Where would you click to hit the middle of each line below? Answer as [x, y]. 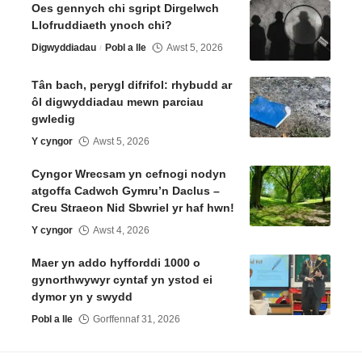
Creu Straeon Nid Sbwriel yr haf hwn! [135, 208]
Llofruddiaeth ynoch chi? [102, 25]
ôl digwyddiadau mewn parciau [118, 102]
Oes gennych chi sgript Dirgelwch [125, 8]
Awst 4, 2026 [122, 231]
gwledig [53, 119]
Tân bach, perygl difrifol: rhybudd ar [132, 85]
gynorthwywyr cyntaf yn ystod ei [122, 280]
